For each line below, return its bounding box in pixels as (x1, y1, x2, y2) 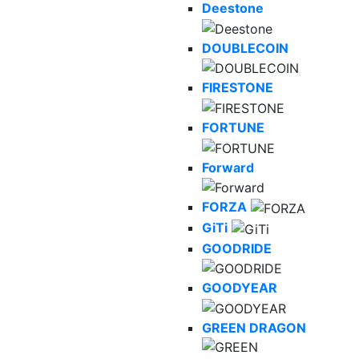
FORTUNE (202, 119, 264, 136)
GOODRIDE (202, 240, 272, 256)
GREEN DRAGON (202, 319, 306, 336)
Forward (202, 159, 254, 175)
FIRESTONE (202, 79, 273, 96)
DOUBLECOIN (202, 39, 288, 56)
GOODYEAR (202, 280, 277, 296)
